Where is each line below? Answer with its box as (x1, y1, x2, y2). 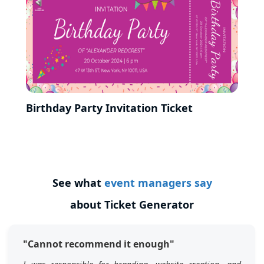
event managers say (104, 176, 212, 190)
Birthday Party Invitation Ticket (26, 101, 193, 115)
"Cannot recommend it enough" (23, 237, 174, 251)
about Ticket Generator (70, 197, 194, 212)
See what (52, 176, 104, 190)
